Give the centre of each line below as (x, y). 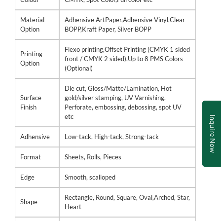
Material (32, 20)
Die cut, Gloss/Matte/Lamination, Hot (118, 88)
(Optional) (79, 68)
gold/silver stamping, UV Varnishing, (115, 98)
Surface (31, 98)
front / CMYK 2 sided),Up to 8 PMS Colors (124, 59)
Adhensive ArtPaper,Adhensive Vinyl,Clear (125, 20)
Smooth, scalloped (90, 177)
